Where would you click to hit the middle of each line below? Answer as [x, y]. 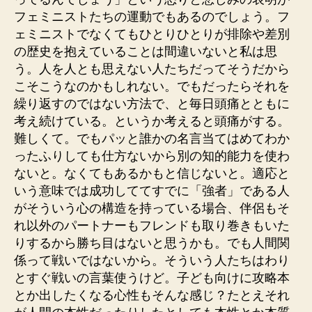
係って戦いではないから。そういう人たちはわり [152, 260]
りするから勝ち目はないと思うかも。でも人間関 [152, 243]
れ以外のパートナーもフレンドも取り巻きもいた [152, 226]
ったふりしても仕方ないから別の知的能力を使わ [152, 156]
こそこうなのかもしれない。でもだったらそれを [152, 86]
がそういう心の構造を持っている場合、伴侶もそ [152, 208]
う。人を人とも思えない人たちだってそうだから [152, 69]
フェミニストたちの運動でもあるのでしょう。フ [152, 17]
